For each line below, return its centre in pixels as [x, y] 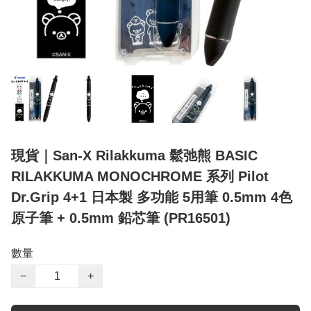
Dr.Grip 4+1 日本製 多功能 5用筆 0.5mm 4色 [152, 197]
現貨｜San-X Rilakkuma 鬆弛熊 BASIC [134, 156]
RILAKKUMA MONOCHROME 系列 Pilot [140, 177]
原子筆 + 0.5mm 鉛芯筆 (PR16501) [121, 218]
